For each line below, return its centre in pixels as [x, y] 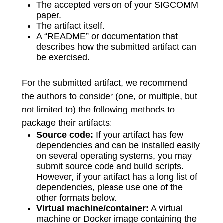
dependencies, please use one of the [109, 187]
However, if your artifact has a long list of [116, 177]
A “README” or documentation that [107, 37]
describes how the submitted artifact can [116, 47]
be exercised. [63, 57]
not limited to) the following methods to [98, 110]
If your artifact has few [138, 135]
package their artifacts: [67, 123]
